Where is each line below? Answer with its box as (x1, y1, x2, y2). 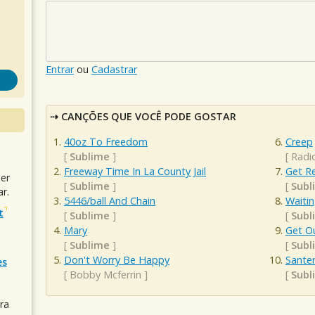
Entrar (46, 63, 74, 77)
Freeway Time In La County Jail (64, 164, 206, 178)
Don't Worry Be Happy (64, 252, 169, 266)
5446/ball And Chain (64, 193, 155, 207)
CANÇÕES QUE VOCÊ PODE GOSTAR (61, 110, 236, 124)
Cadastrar (91, 63, 137, 77)
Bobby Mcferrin (70, 267, 141, 281)
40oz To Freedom (64, 134, 148, 148)
